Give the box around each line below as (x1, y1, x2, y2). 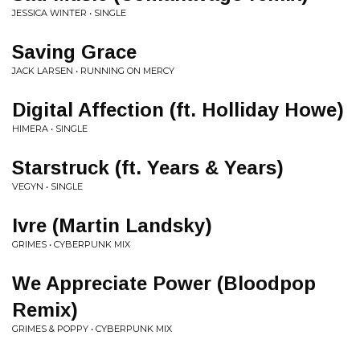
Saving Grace (12, 41, 137, 63)
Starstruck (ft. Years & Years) (12, 157, 284, 178)
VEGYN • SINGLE (12, 181, 83, 192)
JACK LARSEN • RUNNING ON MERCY (12, 65, 174, 76)
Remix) (12, 299, 78, 321)
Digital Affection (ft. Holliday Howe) (12, 99, 344, 121)
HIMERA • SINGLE (12, 123, 88, 134)
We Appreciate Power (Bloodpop (12, 272, 316, 294)
